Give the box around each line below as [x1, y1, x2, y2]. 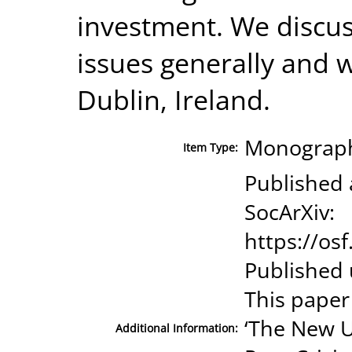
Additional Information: [115, 320, 238, 335]
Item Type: [183, 139, 238, 155]
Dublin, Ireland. [77, 80, 270, 118]
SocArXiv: [244, 196, 335, 226]
